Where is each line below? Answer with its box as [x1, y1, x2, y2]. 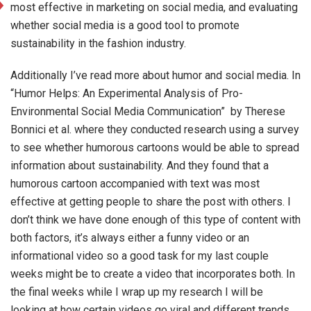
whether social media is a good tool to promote [10, 19, 239, 32]
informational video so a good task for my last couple [10, 249, 269, 262]
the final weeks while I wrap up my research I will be [10, 285, 263, 299]
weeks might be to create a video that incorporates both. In [10, 267, 295, 280]
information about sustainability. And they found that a [10, 159, 269, 172]
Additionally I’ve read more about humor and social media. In [10, 69, 301, 82]
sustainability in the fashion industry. [10, 37, 189, 50]
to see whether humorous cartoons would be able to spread [10, 141, 299, 154]
